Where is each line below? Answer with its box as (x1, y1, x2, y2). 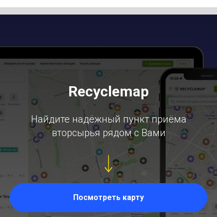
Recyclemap (68, 83, 149, 100)
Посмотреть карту (73, 192, 144, 202)
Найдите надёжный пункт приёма (31, 113, 186, 125)
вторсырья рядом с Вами (51, 127, 166, 139)
